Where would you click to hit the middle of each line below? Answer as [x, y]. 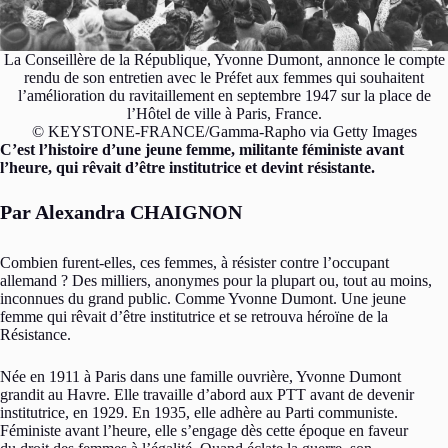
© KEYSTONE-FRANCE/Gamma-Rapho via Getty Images [224, 131]
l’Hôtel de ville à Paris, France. [224, 113]
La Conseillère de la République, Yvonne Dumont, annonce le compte [224, 59]
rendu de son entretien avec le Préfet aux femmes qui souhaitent [224, 77]
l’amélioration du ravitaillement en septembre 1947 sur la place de [224, 95]
